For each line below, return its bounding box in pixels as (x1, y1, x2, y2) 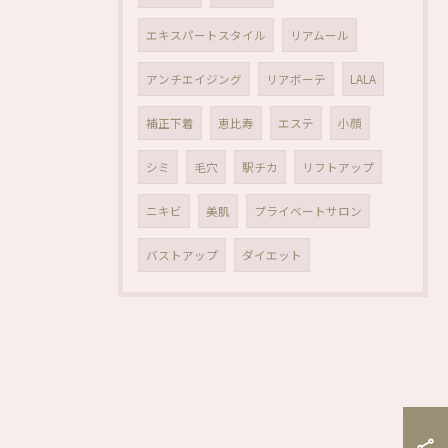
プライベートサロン (254, 203, 362, 219)
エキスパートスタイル (146, 27, 266, 43)
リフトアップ (302, 159, 374, 175)
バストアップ (146, 247, 218, 263)
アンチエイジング (146, 71, 242, 87)
